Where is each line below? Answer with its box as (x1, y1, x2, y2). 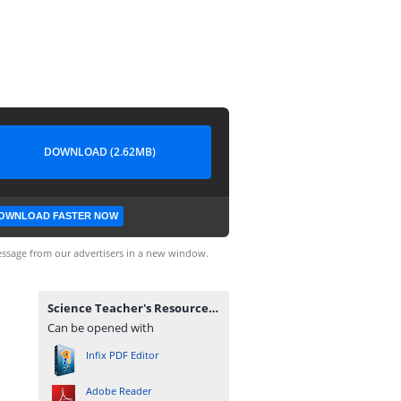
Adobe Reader (86, 384, 151, 397)
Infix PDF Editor (86, 348, 158, 362)
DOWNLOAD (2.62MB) (43, 144, 156, 159)
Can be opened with (47, 320, 154, 336)
